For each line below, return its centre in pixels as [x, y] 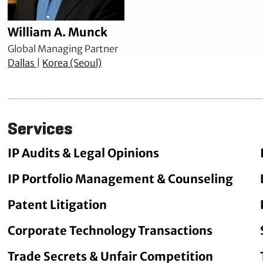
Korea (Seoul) [72, 63]
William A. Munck [58, 32]
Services [41, 129]
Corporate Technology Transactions [110, 231]
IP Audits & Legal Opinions [84, 153]
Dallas [22, 63]
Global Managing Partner [63, 49]
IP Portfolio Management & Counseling [121, 179]
